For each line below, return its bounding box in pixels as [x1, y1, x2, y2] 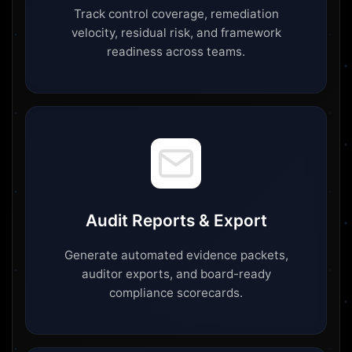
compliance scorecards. [109, 285, 243, 301]
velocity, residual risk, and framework [71, 25, 281, 41]
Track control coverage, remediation [73, 6, 279, 22]
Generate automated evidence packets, [64, 247, 288, 263]
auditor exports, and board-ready [81, 266, 271, 282]
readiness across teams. [107, 44, 245, 60]
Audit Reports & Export [85, 211, 267, 231]
